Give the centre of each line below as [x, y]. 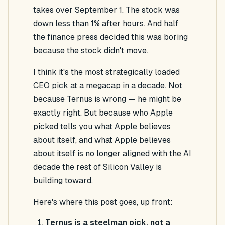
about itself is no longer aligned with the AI [112, 154]
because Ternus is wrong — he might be [107, 99]
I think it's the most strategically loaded [106, 72]
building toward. [63, 181]
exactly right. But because [83, 113]
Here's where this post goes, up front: [103, 202]
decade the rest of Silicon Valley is [97, 167]
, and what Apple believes [123, 140]
